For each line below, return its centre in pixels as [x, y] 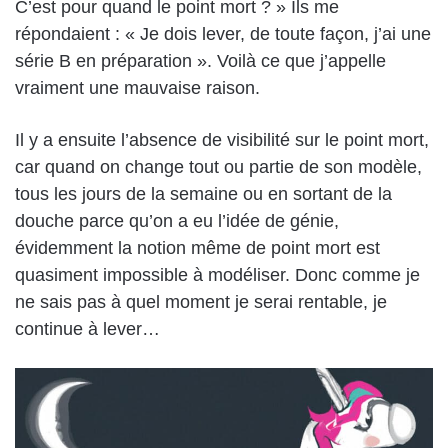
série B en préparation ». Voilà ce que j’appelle [200, 61]
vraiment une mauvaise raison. [137, 88]
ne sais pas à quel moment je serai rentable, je [201, 302]
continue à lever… [87, 329]
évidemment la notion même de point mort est [197, 248]
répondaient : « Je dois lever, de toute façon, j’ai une [223, 34]
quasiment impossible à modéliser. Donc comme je [217, 275]
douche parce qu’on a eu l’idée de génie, [177, 221]
